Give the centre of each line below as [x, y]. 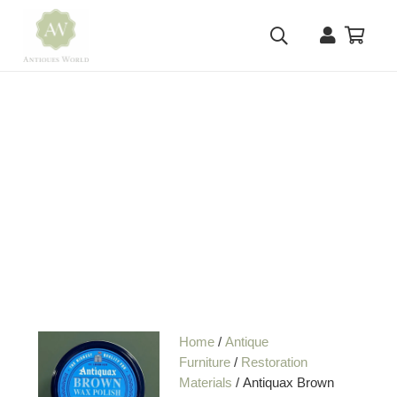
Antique [247, 341]
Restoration [275, 362]
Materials [206, 382]
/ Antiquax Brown [284, 382]
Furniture [205, 362]
